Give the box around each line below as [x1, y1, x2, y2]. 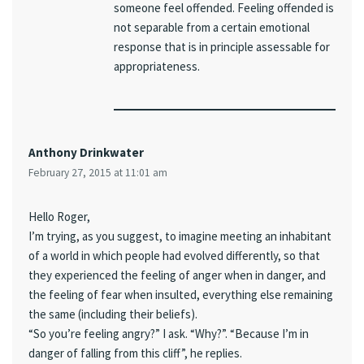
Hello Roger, [28, 208, 90, 224]
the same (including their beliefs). [28, 305, 197, 322]
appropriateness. [114, 58, 200, 74]
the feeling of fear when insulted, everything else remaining [28, 286, 333, 302]
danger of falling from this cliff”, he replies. [28, 344, 242, 361]
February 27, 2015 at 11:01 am [28, 165, 167, 180]
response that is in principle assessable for [114, 38, 330, 54]
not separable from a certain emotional [114, 19, 310, 35]
